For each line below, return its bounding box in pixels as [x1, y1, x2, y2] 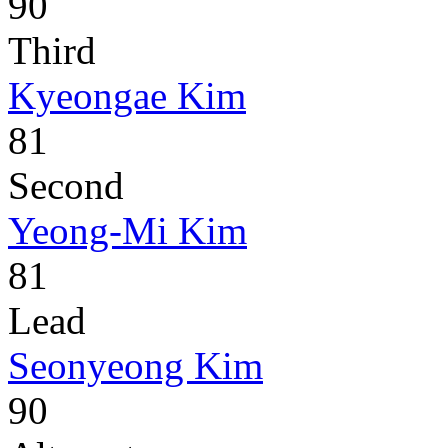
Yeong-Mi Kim [8, 209, 247, 253]
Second [8, 164, 124, 208]
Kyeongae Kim [8, 74, 246, 118]
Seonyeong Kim [8, 344, 263, 388]
